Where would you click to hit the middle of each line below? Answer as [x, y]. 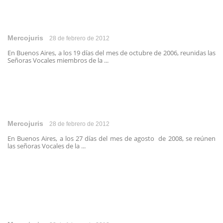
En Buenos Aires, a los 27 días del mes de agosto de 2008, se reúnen [111, 138]
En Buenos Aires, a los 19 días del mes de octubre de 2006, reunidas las [111, 53]
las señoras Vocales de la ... [47, 146]
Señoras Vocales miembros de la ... [58, 60]
